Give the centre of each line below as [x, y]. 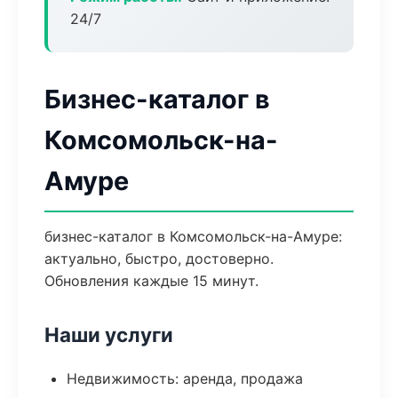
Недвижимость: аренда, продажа [185, 378]
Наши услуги [109, 334]
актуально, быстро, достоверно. [159, 259]
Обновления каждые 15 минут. [151, 281]
